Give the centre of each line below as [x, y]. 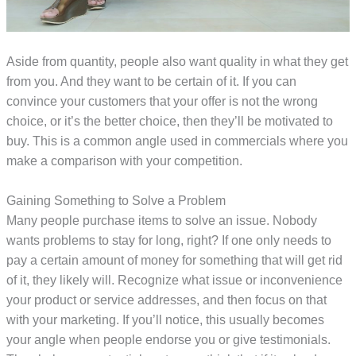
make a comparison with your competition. [125, 161]
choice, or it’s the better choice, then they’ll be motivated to [170, 121]
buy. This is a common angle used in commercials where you [178, 141]
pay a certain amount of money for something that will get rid [175, 260]
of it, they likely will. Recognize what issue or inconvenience [175, 280]
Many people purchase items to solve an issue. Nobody [162, 220]
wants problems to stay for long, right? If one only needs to [169, 240]
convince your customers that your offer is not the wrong [163, 101]
